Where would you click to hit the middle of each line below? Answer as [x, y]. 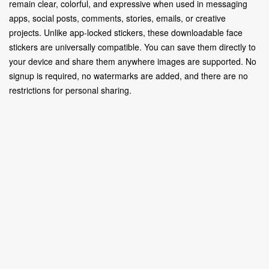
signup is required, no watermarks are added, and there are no [128, 76]
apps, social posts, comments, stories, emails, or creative [117, 18]
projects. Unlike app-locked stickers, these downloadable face [126, 32]
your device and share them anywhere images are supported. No [133, 61]
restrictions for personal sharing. [70, 90]
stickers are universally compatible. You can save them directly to [132, 47]
